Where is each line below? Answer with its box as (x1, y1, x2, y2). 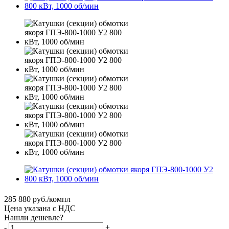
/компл (47, 194, 71, 203)
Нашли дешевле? (4, 213, 63, 222)
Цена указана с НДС (4, 203, 76, 213)
